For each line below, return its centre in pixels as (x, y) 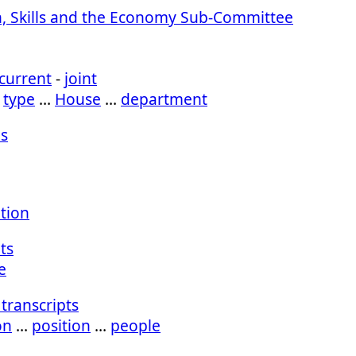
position (61, 325)
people (135, 325)
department (164, 99)
